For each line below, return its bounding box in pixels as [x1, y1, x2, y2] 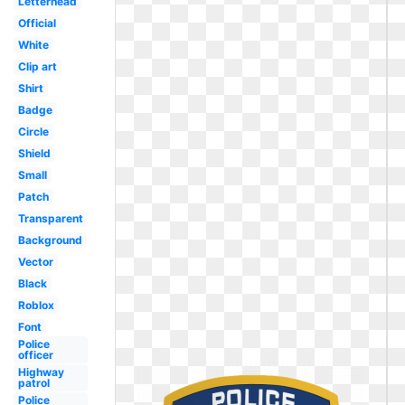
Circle [17, 125, 49, 138]
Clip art [17, 60, 57, 73]
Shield [17, 146, 51, 160]
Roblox [17, 298, 54, 312]
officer [17, 348, 53, 362]
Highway [17, 365, 64, 379]
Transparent [17, 212, 83, 225]
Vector [17, 255, 53, 268]
